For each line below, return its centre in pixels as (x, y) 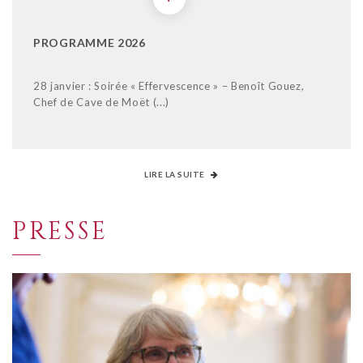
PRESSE (60, 231)
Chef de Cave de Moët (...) (101, 102)
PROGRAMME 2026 (90, 42)
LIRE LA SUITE (176, 174)
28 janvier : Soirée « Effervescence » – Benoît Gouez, (169, 85)
